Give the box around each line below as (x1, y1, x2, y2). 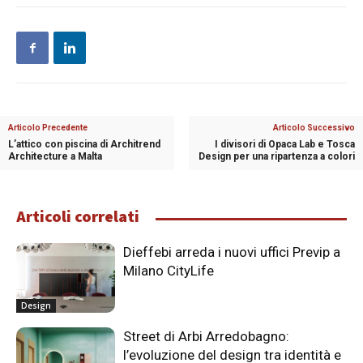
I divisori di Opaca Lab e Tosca (214, 139, 355, 151)
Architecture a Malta (8, 151, 102, 163)
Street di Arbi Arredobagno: (123, 328, 290, 345)
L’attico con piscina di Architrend (8, 139, 160, 151)
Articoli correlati (16, 206, 139, 228)
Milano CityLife (123, 263, 215, 280)
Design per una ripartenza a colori (198, 151, 355, 163)
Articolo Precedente (8, 123, 88, 133)
